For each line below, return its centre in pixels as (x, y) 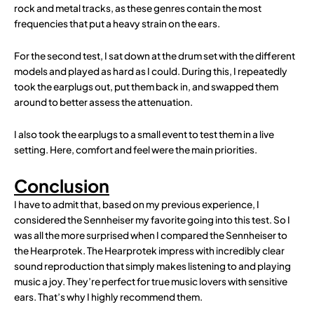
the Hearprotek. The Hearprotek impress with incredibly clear (149, 250)
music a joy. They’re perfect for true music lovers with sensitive (151, 281)
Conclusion (62, 185)
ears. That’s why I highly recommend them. (108, 296)
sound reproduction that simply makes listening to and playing (152, 266)
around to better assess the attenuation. (103, 102)
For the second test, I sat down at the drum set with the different (155, 55)
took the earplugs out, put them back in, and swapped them (146, 86)
